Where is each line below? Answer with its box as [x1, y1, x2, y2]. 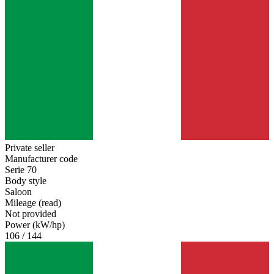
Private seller [5, 142, 54, 153]
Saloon [5, 186, 32, 197]
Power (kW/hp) [5, 219, 65, 230]
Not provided [5, 208, 56, 219]
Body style [5, 175, 46, 186]
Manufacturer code [5, 153, 78, 164]
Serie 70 [5, 164, 37, 175]
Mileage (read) [5, 197, 61, 208]
